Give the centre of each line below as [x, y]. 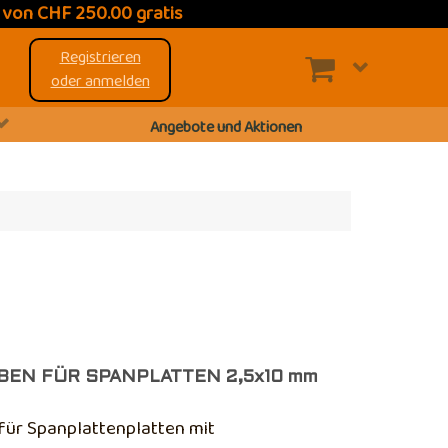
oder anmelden [100, 81]
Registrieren [100, 57]
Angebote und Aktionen [226, 127]
